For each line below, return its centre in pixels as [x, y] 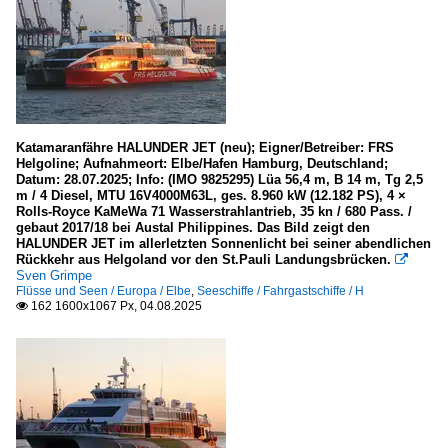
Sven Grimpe [54, 275]
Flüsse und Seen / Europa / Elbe [103, 290]
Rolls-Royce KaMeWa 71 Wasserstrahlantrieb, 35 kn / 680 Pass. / [214, 211]
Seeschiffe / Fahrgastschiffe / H [280, 290]
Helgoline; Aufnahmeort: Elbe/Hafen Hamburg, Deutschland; [202, 163]
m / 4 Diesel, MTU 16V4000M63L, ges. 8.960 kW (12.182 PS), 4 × [211, 195]
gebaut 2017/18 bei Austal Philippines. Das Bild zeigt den [193, 227]
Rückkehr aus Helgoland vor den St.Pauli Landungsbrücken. [205, 259]
